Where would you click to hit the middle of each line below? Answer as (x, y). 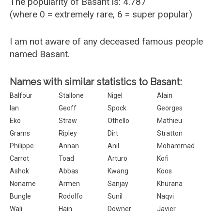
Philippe (22, 146)
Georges (170, 108)
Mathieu (169, 121)
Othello (119, 121)
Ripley (68, 133)
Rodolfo (71, 196)
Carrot (19, 158)
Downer (120, 209)
